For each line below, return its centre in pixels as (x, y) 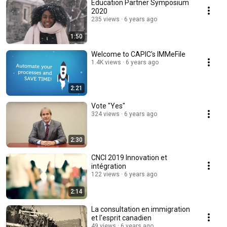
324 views (105, 114)
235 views (105, 19)
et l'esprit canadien (121, 218)
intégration (109, 166)
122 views (105, 174)
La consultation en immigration (141, 209)
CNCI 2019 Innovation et (108, 158)
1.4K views (106, 62)
